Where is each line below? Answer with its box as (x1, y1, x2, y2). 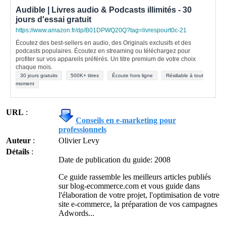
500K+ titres (71, 73, 99, 78)
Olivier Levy (59, 136, 99, 145)
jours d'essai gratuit (16, 15, 91, 24)
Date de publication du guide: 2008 (59, 155, 171, 164)
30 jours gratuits (20, 73, 58, 78)
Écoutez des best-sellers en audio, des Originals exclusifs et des (16, 39, 191, 46)
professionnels (59, 125, 106, 134)
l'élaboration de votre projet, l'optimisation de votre (59, 191, 219, 199)
